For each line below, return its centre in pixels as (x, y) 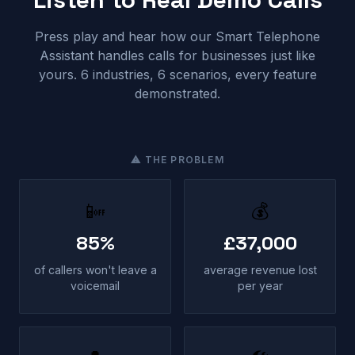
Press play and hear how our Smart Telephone (177, 36)
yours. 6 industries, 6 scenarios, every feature (177, 74)
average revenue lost (260, 270)
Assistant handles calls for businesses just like (177, 55)
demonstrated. (177, 94)
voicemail (95, 286)
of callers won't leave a (95, 270)
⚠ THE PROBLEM (177, 160)
